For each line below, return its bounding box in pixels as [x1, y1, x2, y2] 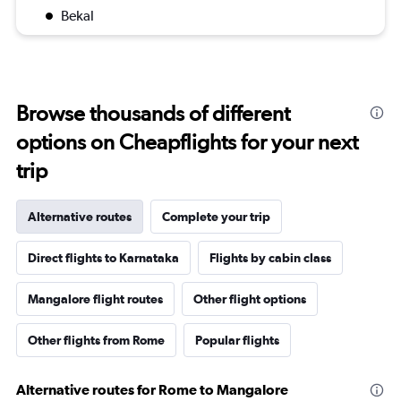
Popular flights [195, 332, 279, 347]
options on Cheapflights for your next [16, 128, 358, 155]
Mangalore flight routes [28, 291, 163, 306]
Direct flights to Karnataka [28, 250, 179, 265]
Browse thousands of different [16, 99, 290, 126]
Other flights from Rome [28, 332, 165, 347]
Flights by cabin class [209, 250, 331, 265]
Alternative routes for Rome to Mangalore [16, 380, 288, 397]
